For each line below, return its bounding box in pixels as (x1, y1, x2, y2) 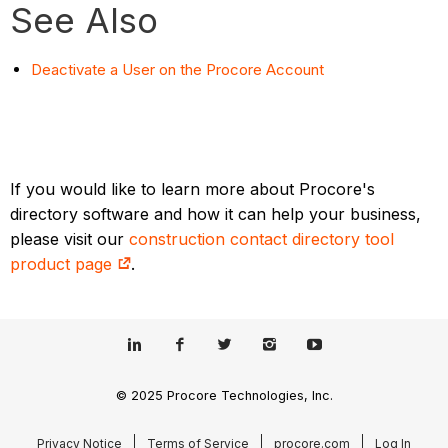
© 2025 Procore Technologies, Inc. (115, 387, 333, 403)
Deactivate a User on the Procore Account (31, 60, 325, 80)
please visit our (10, 229, 130, 250)
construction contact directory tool (129, 229, 395, 250)
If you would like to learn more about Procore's (10, 179, 376, 200)
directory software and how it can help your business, (10, 204, 422, 225)
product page (10, 254, 118, 275)
